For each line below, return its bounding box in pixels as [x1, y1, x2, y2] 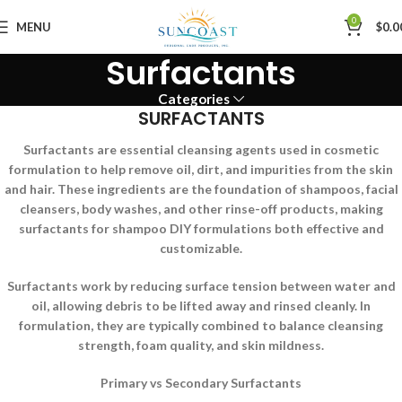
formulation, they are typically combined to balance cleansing [19, 318, 383, 333]
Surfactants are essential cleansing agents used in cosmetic [23, 142, 379, 157]
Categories [158, 91, 231, 107]
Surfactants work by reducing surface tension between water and [6, 278, 396, 293]
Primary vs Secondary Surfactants [100, 375, 301, 390]
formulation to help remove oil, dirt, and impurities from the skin [9, 162, 393, 177]
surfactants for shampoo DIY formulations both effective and [18, 221, 384, 236]
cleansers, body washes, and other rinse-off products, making [19, 201, 383, 216]
